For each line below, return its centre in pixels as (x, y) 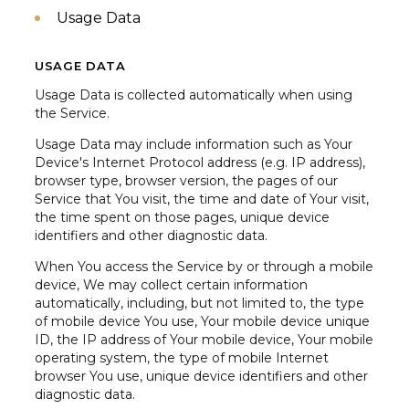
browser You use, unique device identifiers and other (201, 377)
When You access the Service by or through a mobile (204, 267)
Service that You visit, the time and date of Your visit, (202, 199)
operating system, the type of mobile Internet (182, 358)
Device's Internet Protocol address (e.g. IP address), (200, 163)
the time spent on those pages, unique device (182, 218)
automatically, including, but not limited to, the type (199, 304)
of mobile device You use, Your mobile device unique (202, 322)
